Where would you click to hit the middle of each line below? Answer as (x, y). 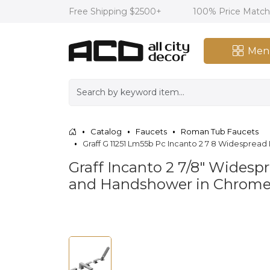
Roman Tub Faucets (220, 131)
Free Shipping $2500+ (116, 11)
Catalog (106, 131)
